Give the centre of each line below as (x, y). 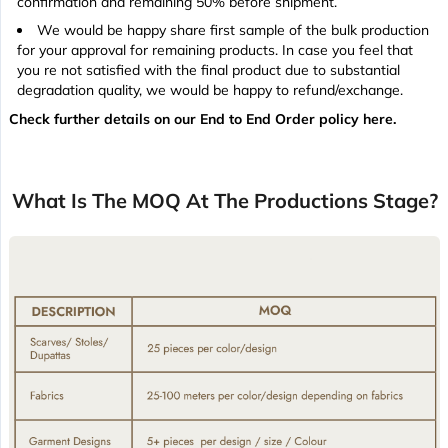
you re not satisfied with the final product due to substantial (208, 70)
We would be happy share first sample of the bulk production (233, 30)
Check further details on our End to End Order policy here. (202, 119)
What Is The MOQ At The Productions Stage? (224, 201)
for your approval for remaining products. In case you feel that (215, 50)
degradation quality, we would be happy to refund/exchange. (210, 90)
